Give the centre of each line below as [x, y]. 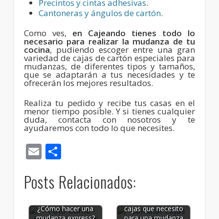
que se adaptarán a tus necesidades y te [109, 74]
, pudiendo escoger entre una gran [122, 49]
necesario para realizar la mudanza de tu [109, 41]
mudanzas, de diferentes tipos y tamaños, [109, 66]
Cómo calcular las [153, 199]
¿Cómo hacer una [66, 208]
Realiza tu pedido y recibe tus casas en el [109, 103]
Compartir [98, 151]
